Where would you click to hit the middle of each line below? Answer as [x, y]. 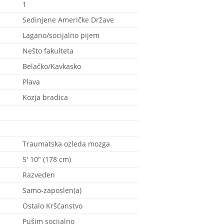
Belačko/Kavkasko [52, 66]
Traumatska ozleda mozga [66, 144]
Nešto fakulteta [48, 51]
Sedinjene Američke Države [68, 20]
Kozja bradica [45, 97]
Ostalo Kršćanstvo [52, 206]
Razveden [39, 175]
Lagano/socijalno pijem [61, 35]
